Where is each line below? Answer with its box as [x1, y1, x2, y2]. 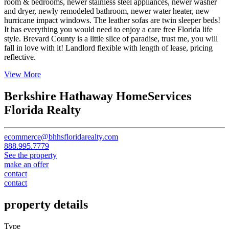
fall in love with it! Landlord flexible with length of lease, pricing [4, 43, 213, 53]
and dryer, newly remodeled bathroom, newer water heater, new [4, 7, 210, 16]
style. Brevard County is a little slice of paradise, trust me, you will [4, 34, 218, 43]
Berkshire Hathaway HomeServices [4, 89, 191, 103]
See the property [4, 151, 57, 160]
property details [4, 198, 88, 212]
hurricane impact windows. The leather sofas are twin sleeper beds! [4, 16, 220, 25]
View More [4, 70, 41, 79]
